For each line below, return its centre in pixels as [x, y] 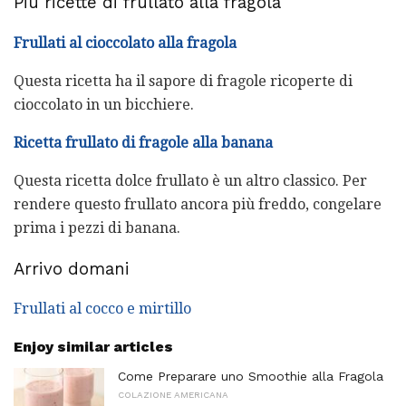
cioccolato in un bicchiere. [104, 104]
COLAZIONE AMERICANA [173, 395]
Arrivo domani [72, 269]
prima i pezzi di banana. [97, 227]
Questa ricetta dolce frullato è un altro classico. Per [190, 180]
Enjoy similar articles [93, 347]
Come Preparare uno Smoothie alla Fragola [251, 377]
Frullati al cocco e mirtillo [102, 309]
